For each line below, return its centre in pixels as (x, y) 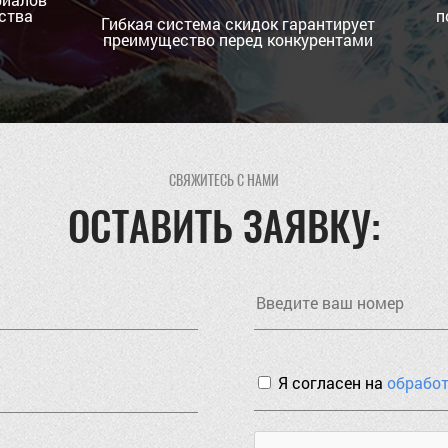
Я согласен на (332, 382)
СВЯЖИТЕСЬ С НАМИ (224, 179)
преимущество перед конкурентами (238, 39)
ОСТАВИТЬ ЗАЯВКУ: (223, 226)
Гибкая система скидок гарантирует (238, 23)
